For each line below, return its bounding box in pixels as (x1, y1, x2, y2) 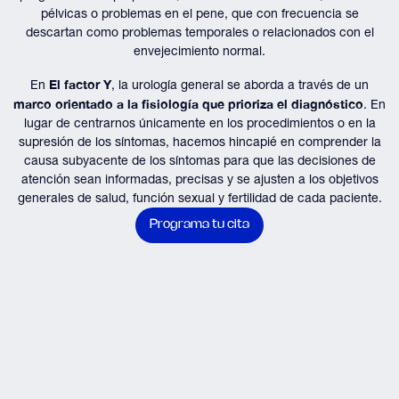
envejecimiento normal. (134, 44, 265, 58)
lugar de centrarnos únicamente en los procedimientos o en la (23, 116, 376, 130)
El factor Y (49, 77, 111, 92)
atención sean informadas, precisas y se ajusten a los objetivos (20, 172, 379, 186)
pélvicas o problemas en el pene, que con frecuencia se (40, 6, 359, 20)
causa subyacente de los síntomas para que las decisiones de (23, 153, 376, 167)
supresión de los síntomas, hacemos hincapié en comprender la (18, 134, 381, 149)
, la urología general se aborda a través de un (111, 77, 369, 92)
